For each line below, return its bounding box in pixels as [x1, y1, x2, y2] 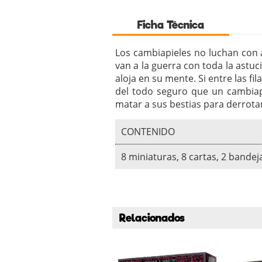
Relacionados [119, 212, 185, 224]
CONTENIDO [121, 125, 175, 138]
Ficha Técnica [137, 19, 204, 31]
